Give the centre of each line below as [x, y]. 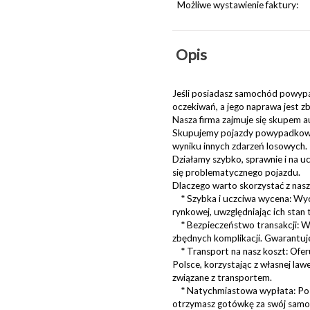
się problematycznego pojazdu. [236, 172]
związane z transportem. [222, 277]
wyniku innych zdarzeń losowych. [239, 146]
